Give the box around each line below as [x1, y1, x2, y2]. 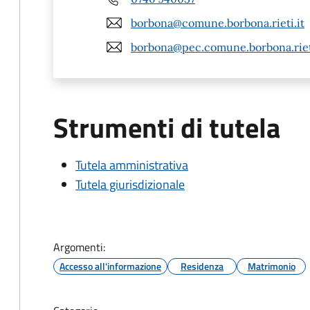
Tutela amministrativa [75, 156, 188, 174]
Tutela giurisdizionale [75, 175, 185, 194]
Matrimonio [247, 259, 295, 273]
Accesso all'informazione [60, 259, 161, 273]
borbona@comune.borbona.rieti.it [131, 15, 304, 30]
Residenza [181, 259, 224, 273]
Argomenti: [53, 239, 105, 255]
